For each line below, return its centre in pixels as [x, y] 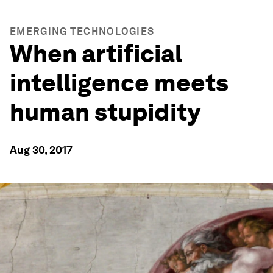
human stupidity [115, 112]
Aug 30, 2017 [41, 150]
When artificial [96, 54]
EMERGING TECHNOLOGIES [82, 31]
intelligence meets [119, 83]
